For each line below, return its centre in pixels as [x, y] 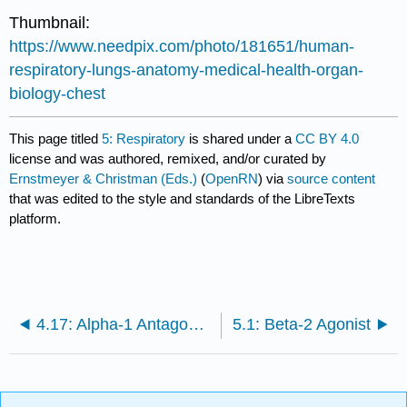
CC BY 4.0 [328, 139]
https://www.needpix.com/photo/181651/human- [182, 46]
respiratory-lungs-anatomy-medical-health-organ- [187, 69]
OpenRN [232, 179]
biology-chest [58, 93]
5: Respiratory [144, 139]
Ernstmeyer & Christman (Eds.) [104, 179]
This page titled [56, 139]
